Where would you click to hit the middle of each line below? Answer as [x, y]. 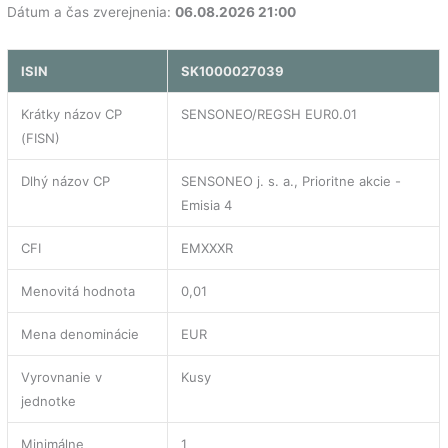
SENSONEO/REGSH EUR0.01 [269, 113]
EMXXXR [207, 247]
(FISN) [41, 137]
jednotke [49, 400]
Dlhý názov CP [66, 180]
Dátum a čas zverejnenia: [91, 11]
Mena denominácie [80, 333]
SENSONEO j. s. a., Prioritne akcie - [291, 180]
